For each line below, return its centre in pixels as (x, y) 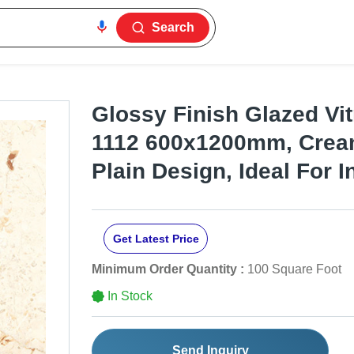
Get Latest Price (156, 239)
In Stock (130, 296)
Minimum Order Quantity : (168, 269)
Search (173, 27)
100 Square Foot (294, 269)
